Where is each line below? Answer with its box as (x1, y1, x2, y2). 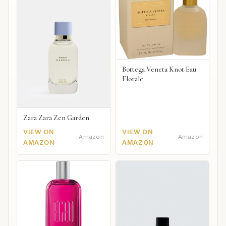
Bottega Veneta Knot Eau (122, 65, 197, 74)
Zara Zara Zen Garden (23, 113, 89, 122)
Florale (122, 75, 144, 84)
